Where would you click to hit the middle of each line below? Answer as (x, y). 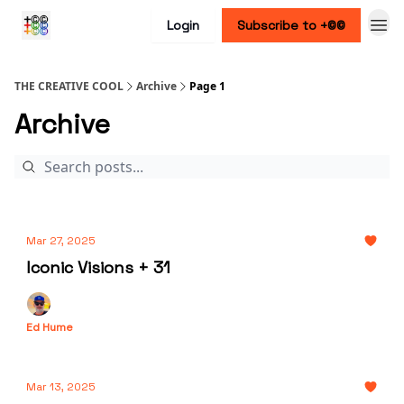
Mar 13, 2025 (61, 387)
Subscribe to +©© (291, 25)
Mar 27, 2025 (61, 241)
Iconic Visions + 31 (98, 267)
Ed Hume (50, 327)
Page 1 (207, 86)
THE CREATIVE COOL (69, 86)
